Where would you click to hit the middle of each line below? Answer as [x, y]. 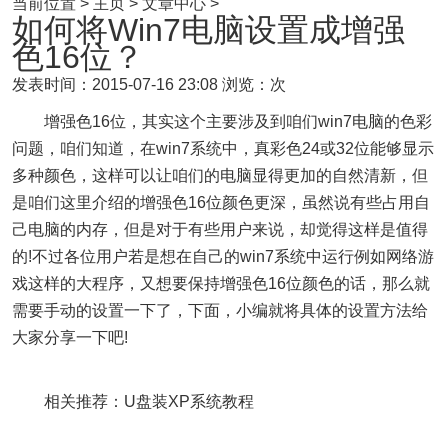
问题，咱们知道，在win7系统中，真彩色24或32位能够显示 [223, 148]
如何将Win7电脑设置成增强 [208, 30]
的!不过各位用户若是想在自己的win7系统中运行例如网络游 [223, 256]
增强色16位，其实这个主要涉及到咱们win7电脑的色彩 [222, 121]
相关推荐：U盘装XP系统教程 [135, 401]
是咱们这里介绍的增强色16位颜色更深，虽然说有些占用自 [221, 202]
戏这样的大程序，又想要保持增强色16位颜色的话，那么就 [221, 283]
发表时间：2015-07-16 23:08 [115, 84]
